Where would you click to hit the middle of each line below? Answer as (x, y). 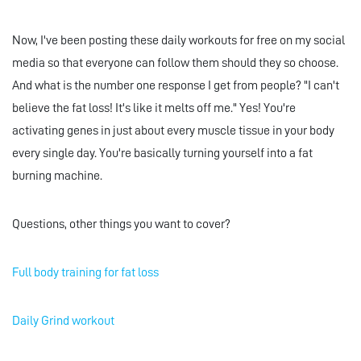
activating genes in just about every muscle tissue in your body (173, 131)
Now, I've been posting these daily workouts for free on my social (178, 41)
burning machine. (57, 176)
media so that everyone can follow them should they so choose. (175, 63)
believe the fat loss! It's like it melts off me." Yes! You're (154, 108)
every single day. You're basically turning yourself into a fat (162, 154)
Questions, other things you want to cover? (121, 224)
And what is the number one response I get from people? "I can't (176, 86)
